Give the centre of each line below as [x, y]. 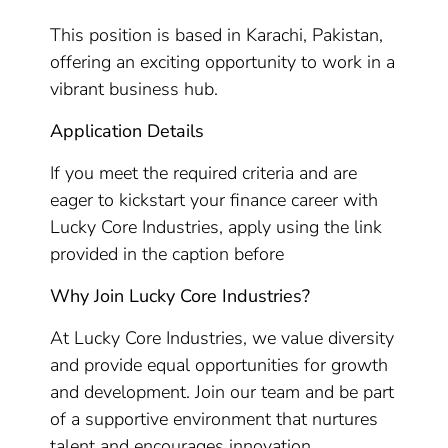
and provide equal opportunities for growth [219, 365]
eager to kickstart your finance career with [214, 200]
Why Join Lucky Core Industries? [180, 296]
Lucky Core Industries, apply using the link [216, 227]
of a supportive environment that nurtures [214, 419]
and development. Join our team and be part [222, 392]
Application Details [127, 131]
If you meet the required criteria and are [204, 173]
